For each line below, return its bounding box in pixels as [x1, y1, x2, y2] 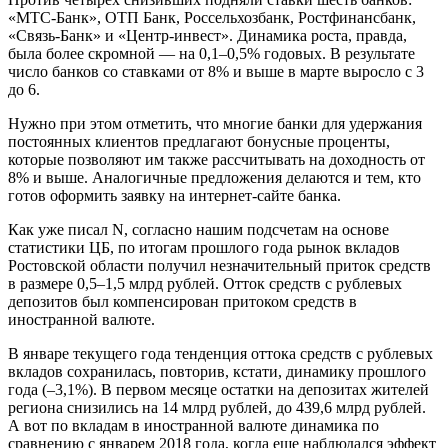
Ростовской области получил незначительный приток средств [8, 256, 431, 274]
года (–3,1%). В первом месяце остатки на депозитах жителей [8, 380, 429, 398]
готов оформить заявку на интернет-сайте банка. [8, 186, 341, 204]
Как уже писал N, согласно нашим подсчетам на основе [8, 220, 389, 238]
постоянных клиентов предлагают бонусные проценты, [8, 132, 390, 150]
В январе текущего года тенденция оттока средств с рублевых [8, 344, 433, 362]
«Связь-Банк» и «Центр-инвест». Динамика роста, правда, [8, 26, 407, 44]
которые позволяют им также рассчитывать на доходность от [8, 150, 425, 168]
